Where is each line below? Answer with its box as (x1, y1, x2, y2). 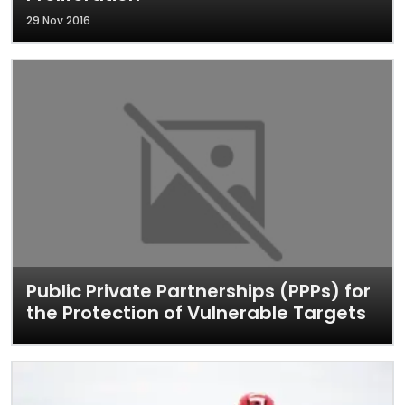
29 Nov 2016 (26, 13, 90, 28)
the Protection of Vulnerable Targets (26, 300, 366, 325)
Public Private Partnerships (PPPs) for (26, 278, 371, 304)
